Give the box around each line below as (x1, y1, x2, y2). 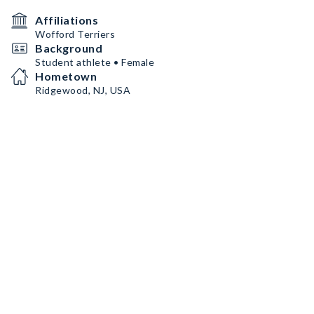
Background (35, 41, 102, 55)
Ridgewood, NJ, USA (35, 84, 130, 96)
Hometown (35, 69, 97, 83)
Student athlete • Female (35, 56, 154, 68)
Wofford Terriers (35, 28, 115, 40)
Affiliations (35, 13, 98, 27)
